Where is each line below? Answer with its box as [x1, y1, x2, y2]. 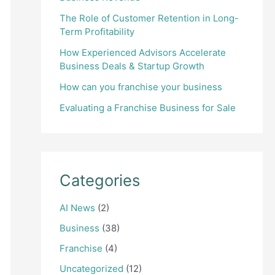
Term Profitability [59, 25, 134, 37]
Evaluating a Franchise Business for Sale [59, 101, 236, 114]
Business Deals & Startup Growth [59, 60, 204, 72]
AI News [59, 201, 95, 214]
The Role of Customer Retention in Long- [59, 12, 239, 24]
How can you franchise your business [59, 80, 222, 93]
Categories [59, 170, 140, 190]
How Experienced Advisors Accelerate [59, 46, 226, 58]
